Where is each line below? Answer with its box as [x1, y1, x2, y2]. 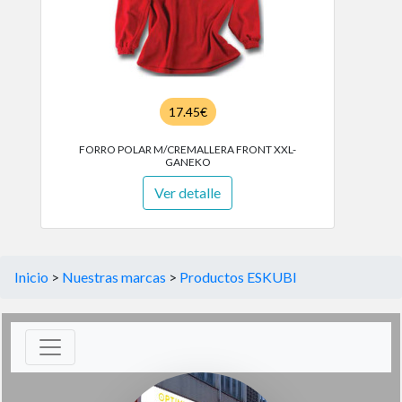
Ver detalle [154, 184, 221, 201]
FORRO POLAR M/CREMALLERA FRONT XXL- [79, 143, 296, 156]
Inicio [14, 268, 48, 285]
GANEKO [164, 155, 211, 169]
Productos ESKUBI [179, 268, 297, 285]
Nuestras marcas [62, 268, 166, 285]
